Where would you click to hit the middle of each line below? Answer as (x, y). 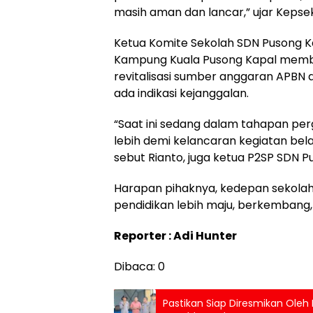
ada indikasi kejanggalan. (181, 93)
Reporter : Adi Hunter (175, 235)
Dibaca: (134, 266)
